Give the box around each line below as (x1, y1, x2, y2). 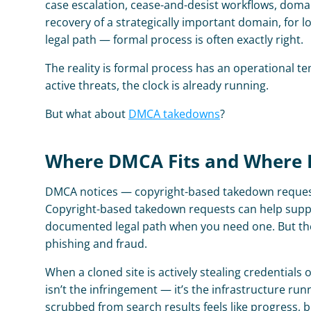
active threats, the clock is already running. (45, 78, 269, 93)
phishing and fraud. (45, 236, 147, 251)
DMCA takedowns (128, 106, 220, 121)
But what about (45, 106, 128, 121)
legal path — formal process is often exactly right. (45, 32, 303, 47)
